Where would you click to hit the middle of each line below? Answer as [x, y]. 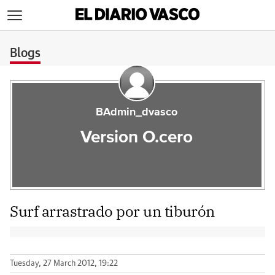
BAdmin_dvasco [137, 112]
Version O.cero [137, 137]
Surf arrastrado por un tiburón [112, 211]
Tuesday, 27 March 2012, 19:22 [64, 264]
